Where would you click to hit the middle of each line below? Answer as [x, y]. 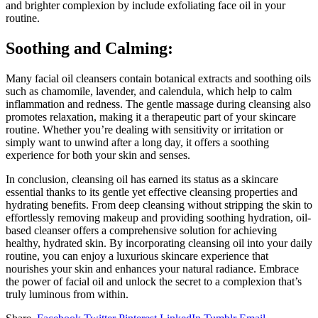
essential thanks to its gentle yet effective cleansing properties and [152, 192]
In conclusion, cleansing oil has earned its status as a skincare [142, 179]
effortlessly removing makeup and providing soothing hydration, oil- [158, 217]
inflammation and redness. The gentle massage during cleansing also [158, 104]
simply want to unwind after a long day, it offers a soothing [137, 142]
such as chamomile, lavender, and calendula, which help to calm [149, 91]
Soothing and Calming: [89, 48]
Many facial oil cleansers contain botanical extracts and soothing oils [158, 78]
